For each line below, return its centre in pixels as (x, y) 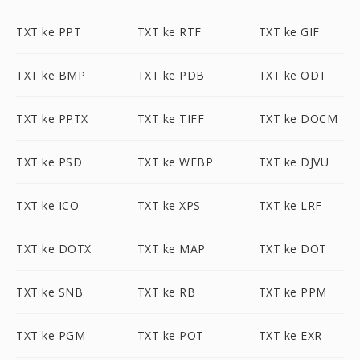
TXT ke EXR (290, 335)
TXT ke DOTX (54, 249)
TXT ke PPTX (52, 119)
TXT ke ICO (47, 205)
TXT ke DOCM (298, 119)
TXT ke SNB (49, 292)
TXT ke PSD (49, 162)
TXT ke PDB (171, 75)
